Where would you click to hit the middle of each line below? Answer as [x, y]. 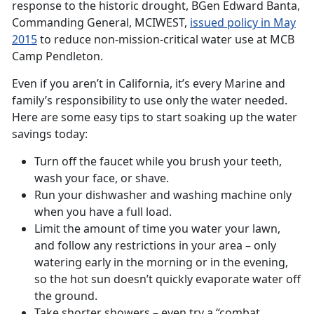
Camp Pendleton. [57, 56]
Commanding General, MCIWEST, [101, 23]
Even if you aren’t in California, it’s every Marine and [149, 84]
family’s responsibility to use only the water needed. [150, 101]
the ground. [66, 296]
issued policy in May [243, 23]
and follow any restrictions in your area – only [155, 246]
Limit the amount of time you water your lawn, [157, 229]
